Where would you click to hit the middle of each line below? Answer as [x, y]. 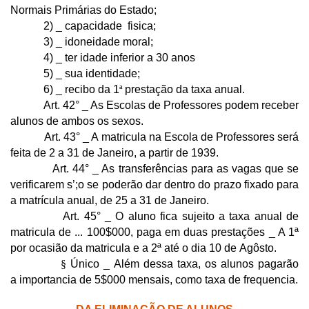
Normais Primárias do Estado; [83, 10]
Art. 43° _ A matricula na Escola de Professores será [154, 137]
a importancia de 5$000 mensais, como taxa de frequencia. [154, 279]
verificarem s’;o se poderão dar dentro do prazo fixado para [154, 184]
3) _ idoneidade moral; [82, 41]
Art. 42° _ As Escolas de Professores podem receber [154, 105]
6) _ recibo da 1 [65, 89]
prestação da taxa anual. [185, 89]
